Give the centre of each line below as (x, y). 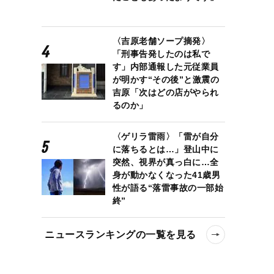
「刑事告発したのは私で (161, 54)
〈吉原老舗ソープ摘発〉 (161, 41)
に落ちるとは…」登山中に (165, 149)
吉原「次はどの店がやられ (165, 92)
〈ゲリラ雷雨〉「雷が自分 (165, 136)
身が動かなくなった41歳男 (166, 175)
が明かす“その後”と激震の (166, 79)
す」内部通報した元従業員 (165, 66)
